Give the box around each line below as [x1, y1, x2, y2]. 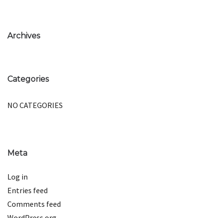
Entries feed [7, 185, 48, 195]
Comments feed [7, 199, 61, 209]
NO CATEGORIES [7, 100, 63, 110]
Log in [7, 171, 28, 182]
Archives [7, 31, 40, 40]
